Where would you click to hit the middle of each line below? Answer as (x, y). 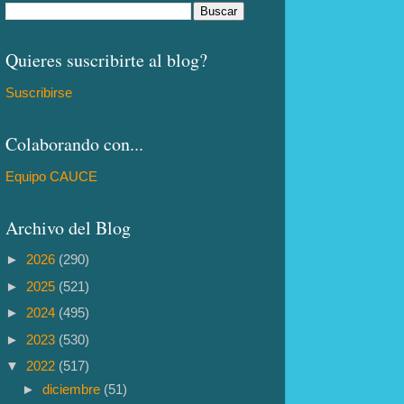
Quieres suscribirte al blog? (106, 60)
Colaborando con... (74, 143)
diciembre (73, 389)
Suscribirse (39, 93)
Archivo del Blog (68, 227)
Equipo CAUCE (51, 176)
